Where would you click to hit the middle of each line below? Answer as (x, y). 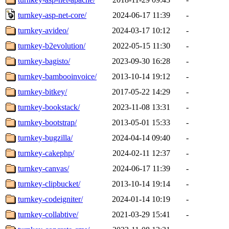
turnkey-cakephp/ (46, 153)
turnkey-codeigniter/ (50, 199)
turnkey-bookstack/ (49, 107)
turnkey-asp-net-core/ (52, 15)
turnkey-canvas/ (43, 168)
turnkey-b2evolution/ (52, 45)
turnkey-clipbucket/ (49, 184)
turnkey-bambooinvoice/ (57, 76)
